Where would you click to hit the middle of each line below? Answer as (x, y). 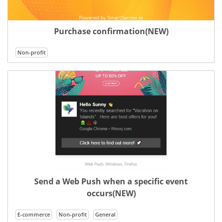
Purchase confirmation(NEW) (111, 31)
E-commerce (34, 214)
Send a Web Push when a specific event (111, 181)
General (105, 214)
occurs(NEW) (111, 193)
